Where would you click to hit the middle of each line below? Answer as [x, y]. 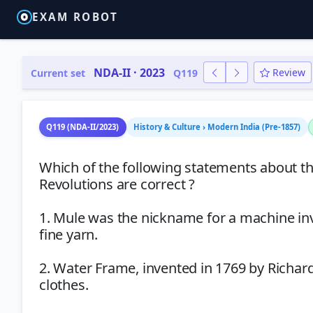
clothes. [64, 285]
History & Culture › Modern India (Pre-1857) [217, 127]
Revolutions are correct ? [117, 184]
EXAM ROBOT [75, 17]
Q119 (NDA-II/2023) [83, 127]
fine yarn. [69, 234]
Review [289, 72]
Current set [58, 73]
